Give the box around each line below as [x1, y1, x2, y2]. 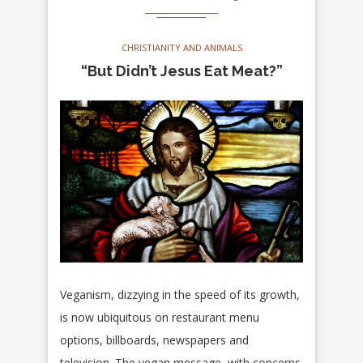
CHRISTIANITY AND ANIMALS [121, 41, 242, 54]
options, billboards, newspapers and [60, 332, 249, 348]
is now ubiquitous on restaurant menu [60, 310, 259, 326]
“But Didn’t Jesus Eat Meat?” [80, 62, 283, 80]
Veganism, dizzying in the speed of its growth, [60, 287, 300, 303]
